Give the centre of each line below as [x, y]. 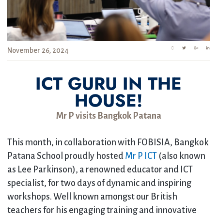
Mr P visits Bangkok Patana [108, 116]
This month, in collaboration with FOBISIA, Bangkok [108, 142]
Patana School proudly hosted [66, 156]
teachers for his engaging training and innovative [102, 210]
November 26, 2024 [38, 50]
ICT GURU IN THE [108, 84]
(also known [181, 156]
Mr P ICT [141, 156]
